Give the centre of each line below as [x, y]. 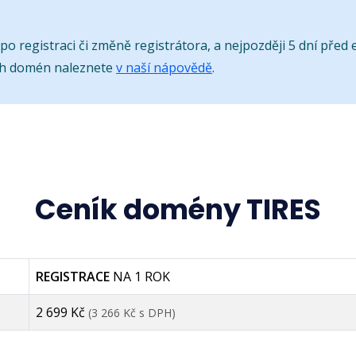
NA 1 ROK [141, 276]
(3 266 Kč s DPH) [132, 312]
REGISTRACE [74, 276]
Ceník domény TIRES [178, 209]
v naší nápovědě [164, 67]
